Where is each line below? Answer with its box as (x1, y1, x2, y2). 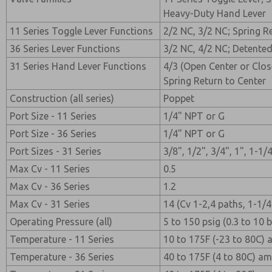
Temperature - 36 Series (10, 251, 115, 262)
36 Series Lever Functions (10, 43, 121, 54)
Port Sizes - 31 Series (10, 146, 102, 157)
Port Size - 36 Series (10, 128, 97, 139)
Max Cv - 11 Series (10, 163, 90, 174)
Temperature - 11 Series (10, 234, 115, 245)
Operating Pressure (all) (10, 216, 113, 227)
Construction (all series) (10, 93, 115, 104)
